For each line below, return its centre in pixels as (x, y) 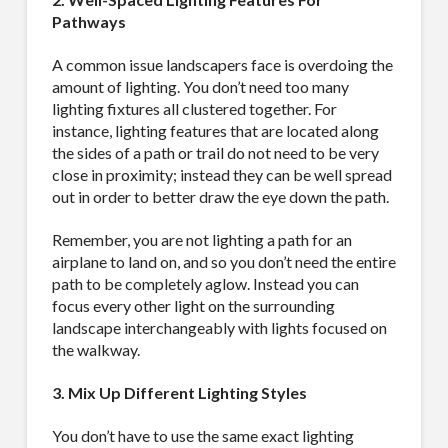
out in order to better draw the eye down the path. (220, 196)
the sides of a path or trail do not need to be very (215, 152)
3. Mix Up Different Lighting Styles (179, 392)
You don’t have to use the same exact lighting (202, 435)
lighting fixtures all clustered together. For (194, 108)
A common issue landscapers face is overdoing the (222, 64)
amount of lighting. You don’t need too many (200, 86)
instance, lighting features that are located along (215, 130)
